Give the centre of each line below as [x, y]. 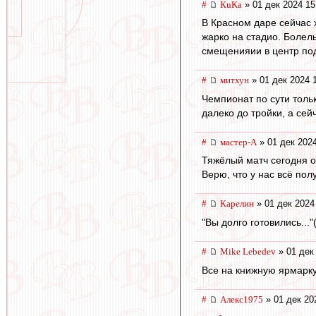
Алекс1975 [242, 299]
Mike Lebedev [248, 252]
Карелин [237, 204]
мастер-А [238, 142]
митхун [235, 80]
